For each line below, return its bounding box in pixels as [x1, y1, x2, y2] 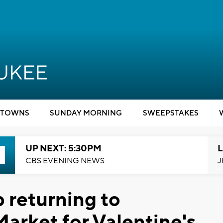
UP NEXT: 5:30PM [25, 143, 102, 154]
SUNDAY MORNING [50, 109, 122, 118]
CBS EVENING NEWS [25, 156, 105, 166]
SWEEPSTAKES [142, 109, 199, 118]
